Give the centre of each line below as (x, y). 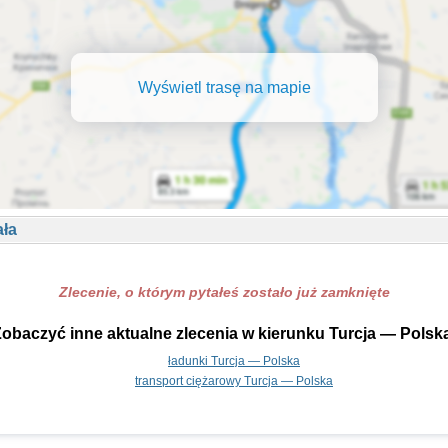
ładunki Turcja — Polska (234, 361)
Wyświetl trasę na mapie (224, 87)
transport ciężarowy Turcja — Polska (234, 381)
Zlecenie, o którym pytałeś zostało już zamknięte (224, 292)
